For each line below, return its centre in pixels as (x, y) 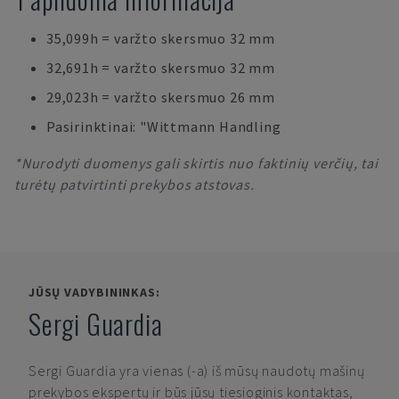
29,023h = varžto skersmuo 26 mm (161, 97)
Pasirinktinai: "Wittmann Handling (164, 126)
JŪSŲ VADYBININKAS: (94, 292)
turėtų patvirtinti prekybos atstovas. (134, 184)
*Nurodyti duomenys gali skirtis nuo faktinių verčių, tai (196, 163)
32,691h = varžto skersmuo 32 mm (161, 68)
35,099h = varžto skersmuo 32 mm (161, 38)
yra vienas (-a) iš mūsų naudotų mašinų (242, 370)
